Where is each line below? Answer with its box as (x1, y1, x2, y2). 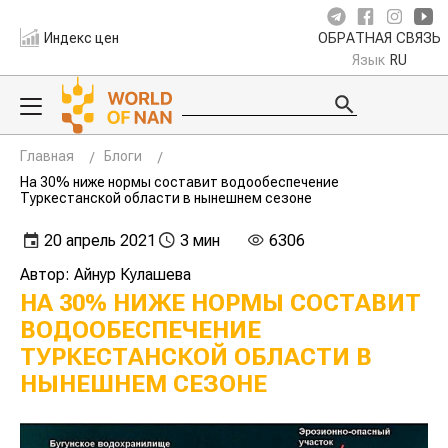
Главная (20, 148, 74, 164)
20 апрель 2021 (44, 231, 156, 250)
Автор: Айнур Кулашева (20, 265, 191, 284)
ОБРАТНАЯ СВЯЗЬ (318, 30, 441, 47)
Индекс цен (44, 29, 120, 46)
